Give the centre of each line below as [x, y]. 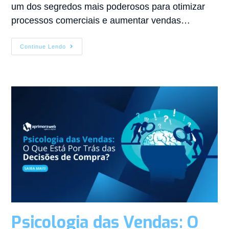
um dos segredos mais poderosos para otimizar [108, 6]
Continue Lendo [43, 46]
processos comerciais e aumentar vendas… [101, 20]
